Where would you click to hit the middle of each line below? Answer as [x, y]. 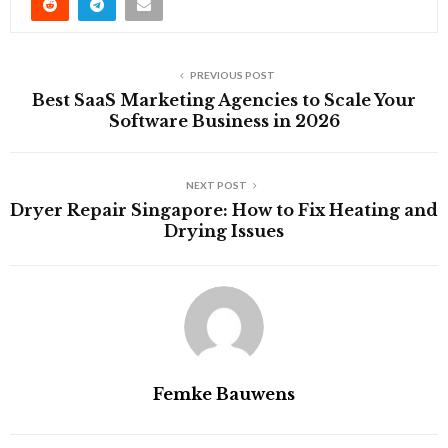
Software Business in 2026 [224, 120]
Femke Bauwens [224, 393]
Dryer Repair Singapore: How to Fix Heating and [224, 209]
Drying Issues [224, 230]
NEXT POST [216, 184]
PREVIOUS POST [232, 74]
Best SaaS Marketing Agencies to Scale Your [224, 99]
